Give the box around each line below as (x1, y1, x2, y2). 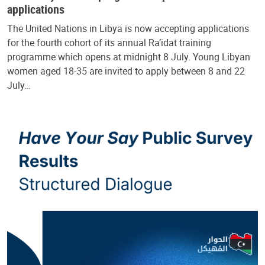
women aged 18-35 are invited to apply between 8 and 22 (7, 64, 245, 77)
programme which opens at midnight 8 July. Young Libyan (7, 50, 250, 63)
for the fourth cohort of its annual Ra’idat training (7, 35, 211, 49)
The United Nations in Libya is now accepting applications (7, 21, 249, 35)
